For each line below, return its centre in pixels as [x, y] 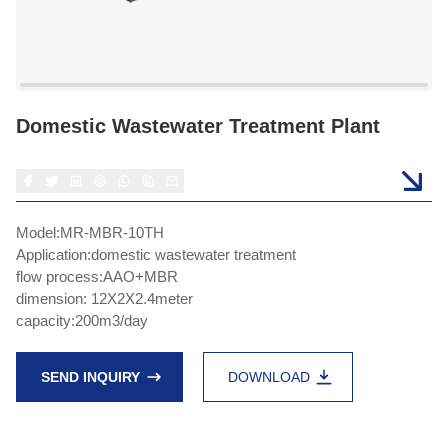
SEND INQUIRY [90, 376]
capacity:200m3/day [82, 320]
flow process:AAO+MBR [97, 276]
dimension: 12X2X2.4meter [104, 298]
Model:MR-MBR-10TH [90, 232]
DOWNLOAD [269, 376]
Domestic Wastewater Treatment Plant [198, 126]
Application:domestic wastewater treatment [156, 254]
